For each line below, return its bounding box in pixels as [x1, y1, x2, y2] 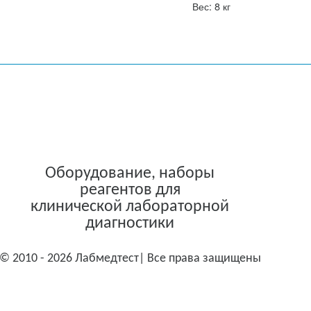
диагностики [85, 215, 174, 232]
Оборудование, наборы [45, 165, 215, 182]
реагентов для [79, 182, 180, 199]
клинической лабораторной [31, 199, 229, 215]
